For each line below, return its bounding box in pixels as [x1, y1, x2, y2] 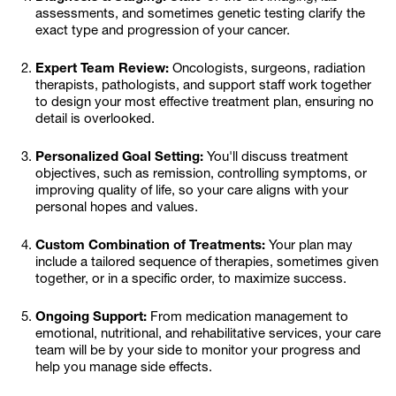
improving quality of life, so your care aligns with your [35, 185, 348, 198]
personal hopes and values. [35, 202, 198, 215]
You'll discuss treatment [203, 151, 348, 164]
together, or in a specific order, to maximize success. [35, 273, 346, 286]
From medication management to [147, 311, 348, 324]
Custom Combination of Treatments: [35, 240, 265, 253]
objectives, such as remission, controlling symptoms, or [35, 168, 367, 181]
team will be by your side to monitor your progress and [35, 345, 361, 358]
